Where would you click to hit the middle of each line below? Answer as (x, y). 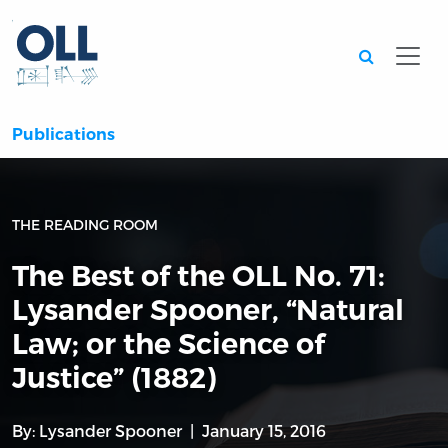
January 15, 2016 (264, 431)
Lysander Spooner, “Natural (208, 310)
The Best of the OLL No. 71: (198, 276)
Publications (63, 135)
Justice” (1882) (114, 378)
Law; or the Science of (168, 344)
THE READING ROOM (85, 225)
